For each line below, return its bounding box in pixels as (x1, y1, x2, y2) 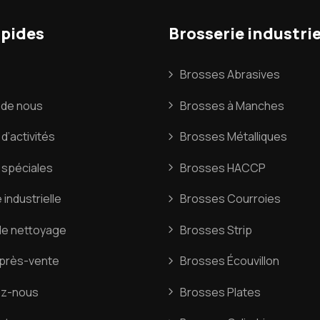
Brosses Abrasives (180, 66, 280, 83)
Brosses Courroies (180, 191, 281, 207)
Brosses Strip (180, 221, 252, 238)
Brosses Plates (180, 284, 261, 300)
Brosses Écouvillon (180, 253, 279, 269)
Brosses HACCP (180, 159, 266, 176)
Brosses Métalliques (180, 129, 287, 145)
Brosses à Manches (180, 97, 284, 114)
